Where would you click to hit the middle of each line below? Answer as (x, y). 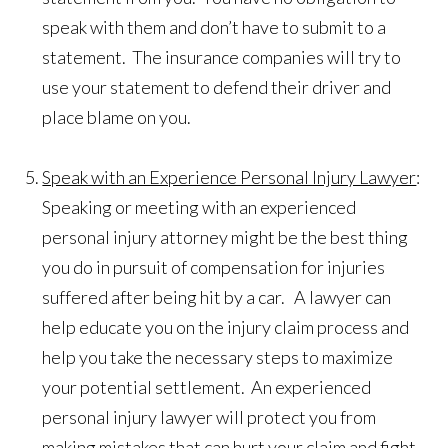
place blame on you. (118, 117)
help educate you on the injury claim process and (226, 327)
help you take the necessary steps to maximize (218, 357)
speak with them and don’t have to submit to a (214, 27)
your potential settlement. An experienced (207, 387)
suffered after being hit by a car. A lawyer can (217, 297)
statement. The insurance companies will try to (222, 57)
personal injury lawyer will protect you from (209, 417)
